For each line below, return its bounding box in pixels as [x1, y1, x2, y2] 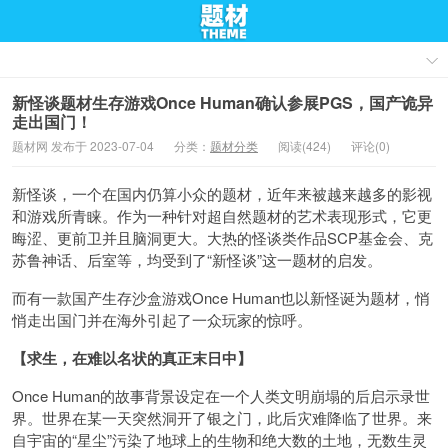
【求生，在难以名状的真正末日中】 [12, 347, 252, 369]
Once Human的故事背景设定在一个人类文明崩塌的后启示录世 [12, 385, 430, 406]
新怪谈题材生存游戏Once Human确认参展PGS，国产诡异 [12, 91, 433, 114]
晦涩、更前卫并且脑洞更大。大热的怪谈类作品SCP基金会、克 [12, 227, 433, 248]
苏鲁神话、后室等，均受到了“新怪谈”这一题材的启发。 [12, 249, 382, 270]
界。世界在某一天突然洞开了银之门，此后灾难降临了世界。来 [12, 407, 432, 428]
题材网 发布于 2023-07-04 [12, 137, 154, 154]
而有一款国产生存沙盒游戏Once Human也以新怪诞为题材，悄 [12, 287, 430, 308]
